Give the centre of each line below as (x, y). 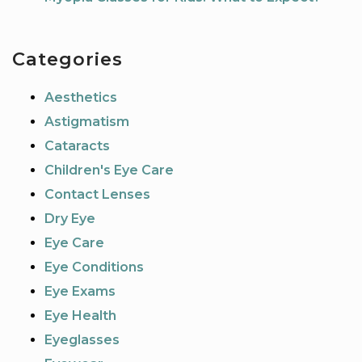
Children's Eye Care (109, 170)
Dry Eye (70, 219)
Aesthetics (81, 98)
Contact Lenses (97, 195)
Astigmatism (87, 122)
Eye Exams (80, 292)
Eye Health (80, 316)
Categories (67, 59)
